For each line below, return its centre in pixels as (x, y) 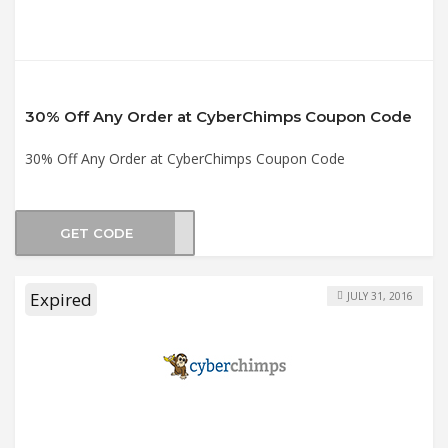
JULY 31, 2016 (380, 296)
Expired (61, 299)
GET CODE (96, 233)
